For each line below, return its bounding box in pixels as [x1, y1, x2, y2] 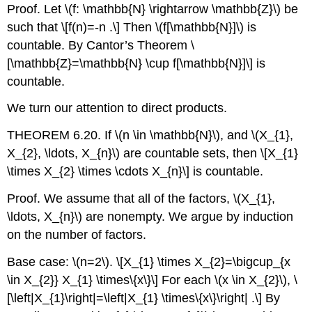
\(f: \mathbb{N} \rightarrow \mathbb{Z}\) [65, 1, 281, 16]
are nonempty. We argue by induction [82, 209, 294, 224]
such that [7, 19, 62, 34]
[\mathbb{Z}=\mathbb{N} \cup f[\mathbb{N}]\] [7, 56, 253, 70]
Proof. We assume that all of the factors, [7, 191, 234, 205]
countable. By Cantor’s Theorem [7, 38, 192, 52]
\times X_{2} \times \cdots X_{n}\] [7, 164, 190, 179]
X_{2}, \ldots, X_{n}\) [7, 146, 120, 161]
